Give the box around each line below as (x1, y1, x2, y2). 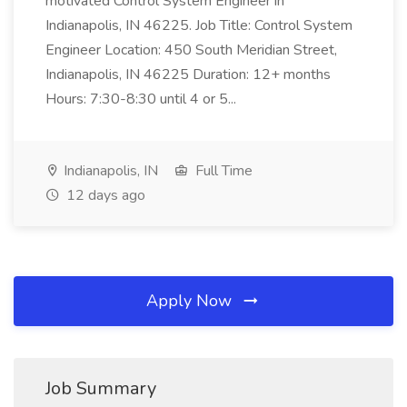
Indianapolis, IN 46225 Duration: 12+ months (45, 65, 331, 84)
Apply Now (146, 290, 236, 312)
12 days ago (63, 185, 145, 205)
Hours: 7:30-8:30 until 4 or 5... (45, 89, 240, 109)
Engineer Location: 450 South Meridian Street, (45, 40, 337, 60)
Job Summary (45, 376, 156, 401)
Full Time (192, 161, 253, 181)
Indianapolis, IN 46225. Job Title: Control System (45, 15, 352, 35)
